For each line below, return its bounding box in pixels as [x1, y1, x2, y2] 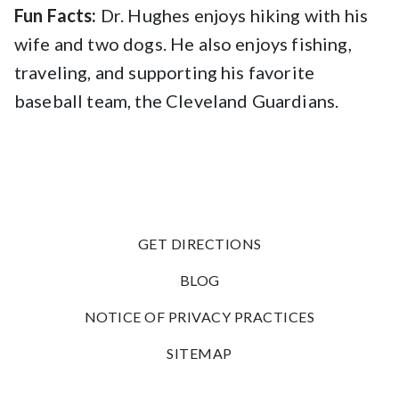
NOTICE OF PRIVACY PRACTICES [84, 308, 315, 325]
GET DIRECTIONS [137, 235, 262, 252]
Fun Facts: [14, 4, 97, 26]
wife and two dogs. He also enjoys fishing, [14, 33, 352, 54]
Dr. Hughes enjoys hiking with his [96, 4, 369, 26]
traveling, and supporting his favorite [14, 61, 315, 83]
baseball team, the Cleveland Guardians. [14, 90, 339, 111]
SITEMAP [167, 345, 232, 362]
